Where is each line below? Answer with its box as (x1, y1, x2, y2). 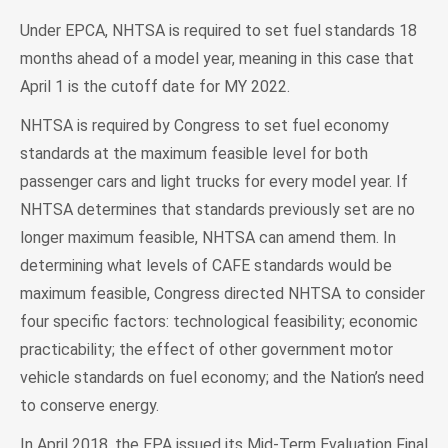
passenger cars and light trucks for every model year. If (20, 171, 408, 191)
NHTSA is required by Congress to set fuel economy (20, 115, 389, 135)
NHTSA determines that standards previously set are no (20, 199, 415, 219)
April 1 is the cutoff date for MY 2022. (20, 76, 290, 96)
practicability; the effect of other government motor (20, 339, 393, 359)
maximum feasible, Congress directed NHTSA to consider (20, 283, 425, 303)
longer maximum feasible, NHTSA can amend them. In (20, 227, 396, 247)
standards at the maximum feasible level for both (20, 143, 368, 163)
